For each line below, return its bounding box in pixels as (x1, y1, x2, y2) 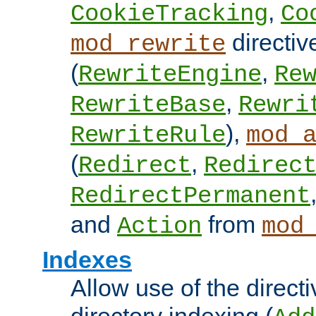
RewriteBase (71, 92, 226, 119)
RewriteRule (71, 122, 226, 150)
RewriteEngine (78, 61, 262, 89)
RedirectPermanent (71, 183, 310, 210)
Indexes (42, 246, 132, 274)
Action (117, 213, 202, 241)
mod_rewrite (71, 31, 226, 59)
